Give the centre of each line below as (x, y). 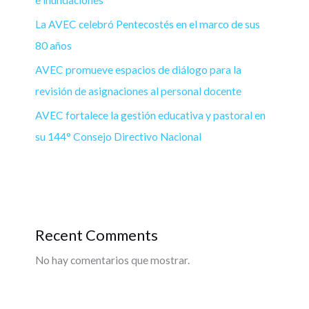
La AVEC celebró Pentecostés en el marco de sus (148, 24)
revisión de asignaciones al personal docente (138, 91)
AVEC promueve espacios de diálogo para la (138, 70)
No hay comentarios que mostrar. (112, 260)
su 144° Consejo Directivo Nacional (118, 136)
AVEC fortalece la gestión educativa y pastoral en (150, 115)
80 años (53, 46)
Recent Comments (97, 235)
